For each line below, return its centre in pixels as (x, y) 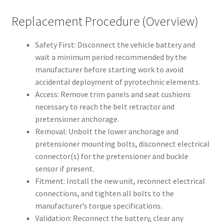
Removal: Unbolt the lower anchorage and (107, 132)
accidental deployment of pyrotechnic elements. (117, 82)
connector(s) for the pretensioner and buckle (111, 156)
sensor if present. (64, 169)
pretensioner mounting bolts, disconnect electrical (122, 144)
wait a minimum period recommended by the (111, 57)
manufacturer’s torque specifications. (98, 206)
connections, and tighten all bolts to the (104, 194)
